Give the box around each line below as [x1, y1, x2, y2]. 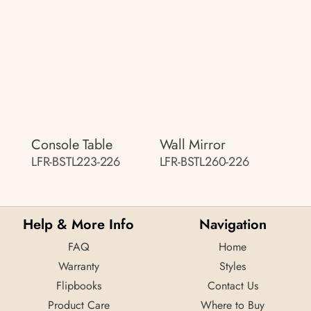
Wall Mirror [159, 134, 226, 155]
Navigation [199, 214, 267, 235]
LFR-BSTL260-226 [159, 152, 249, 171]
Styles [219, 258, 246, 274]
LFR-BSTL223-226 [31, 152, 120, 171]
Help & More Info [23, 214, 134, 235]
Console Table [31, 134, 112, 155]
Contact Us [207, 277, 258, 294]
